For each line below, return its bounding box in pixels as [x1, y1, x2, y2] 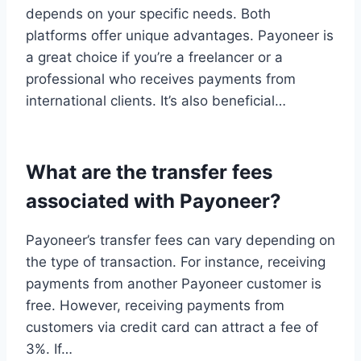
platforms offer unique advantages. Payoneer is [26, 27, 334, 44]
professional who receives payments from [26, 70, 296, 87]
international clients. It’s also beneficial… [26, 92, 286, 109]
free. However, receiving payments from [26, 297, 284, 313]
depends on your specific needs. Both [26, 5, 271, 22]
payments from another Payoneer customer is [26, 275, 322, 292]
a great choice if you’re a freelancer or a [26, 48, 283, 65]
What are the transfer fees [26, 160, 272, 184]
